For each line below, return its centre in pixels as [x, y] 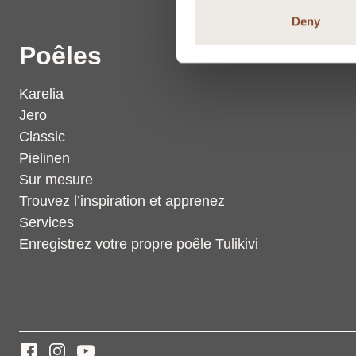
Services [46, 222]
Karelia [41, 94]
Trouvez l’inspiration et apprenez [122, 201]
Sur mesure [56, 180]
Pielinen [44, 158]
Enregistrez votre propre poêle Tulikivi [139, 244]
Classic [42, 137]
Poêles [60, 56]
